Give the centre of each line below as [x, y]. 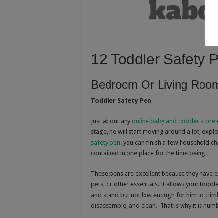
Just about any [111, 121]
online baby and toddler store [173, 121]
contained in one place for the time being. [149, 153]
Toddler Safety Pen [121, 100]
